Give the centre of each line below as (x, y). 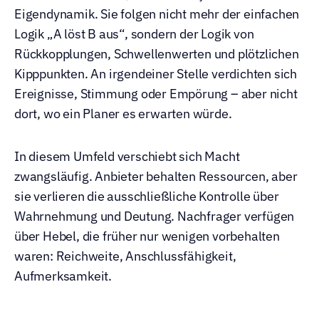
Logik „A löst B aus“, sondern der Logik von (134, 34)
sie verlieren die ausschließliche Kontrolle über (147, 196)
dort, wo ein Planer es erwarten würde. (123, 114)
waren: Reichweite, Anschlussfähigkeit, (125, 256)
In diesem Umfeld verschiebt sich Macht (127, 156)
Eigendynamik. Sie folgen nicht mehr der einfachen (157, 14)
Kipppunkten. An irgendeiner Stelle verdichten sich (156, 74)
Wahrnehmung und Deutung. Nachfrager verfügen (155, 216)
